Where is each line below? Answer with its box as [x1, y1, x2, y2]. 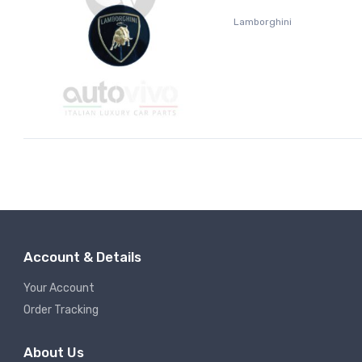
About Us [23, 343, 84, 360]
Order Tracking [23, 302, 99, 317]
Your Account [23, 280, 95, 295]
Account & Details [23, 248, 141, 265]
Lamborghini [234, 16, 292, 28]
